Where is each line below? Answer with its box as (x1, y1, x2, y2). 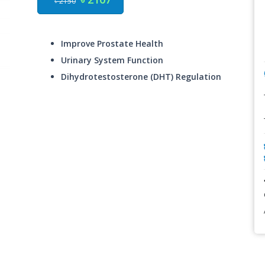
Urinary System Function (61, 54, 164, 66)
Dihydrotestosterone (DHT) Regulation (61, 71, 222, 82)
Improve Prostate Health (61, 38, 164, 49)
